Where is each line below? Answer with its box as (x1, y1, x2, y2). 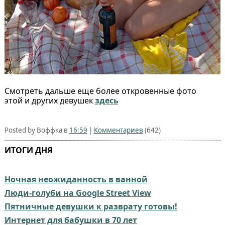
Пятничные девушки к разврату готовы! (4, 201, 177, 212)
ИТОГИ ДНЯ (4, 145, 53, 156)
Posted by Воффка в (4, 126, 69, 135)
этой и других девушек (4, 95, 95, 106)
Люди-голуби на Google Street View (4, 187, 151, 199)
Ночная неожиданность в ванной (4, 174, 148, 185)
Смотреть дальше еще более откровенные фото (4, 85, 196, 97)
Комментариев (93, 126, 143, 135)
